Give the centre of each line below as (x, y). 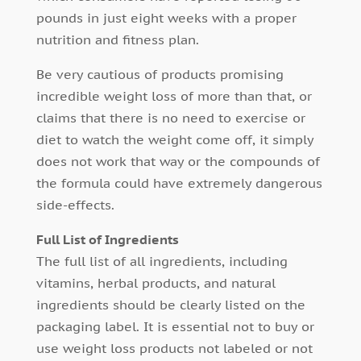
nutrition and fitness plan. (117, 40)
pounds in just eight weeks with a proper (166, 18)
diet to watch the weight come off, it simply (174, 140)
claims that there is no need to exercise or (170, 118)
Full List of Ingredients (107, 240)
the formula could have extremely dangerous (179, 183)
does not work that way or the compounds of (178, 162)
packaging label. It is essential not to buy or (175, 327)
